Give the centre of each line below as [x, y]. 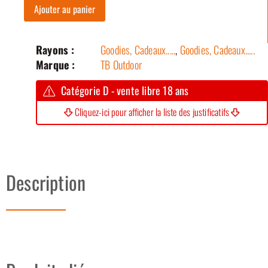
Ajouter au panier [65, 9]
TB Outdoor [121, 64]
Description [46, 182]
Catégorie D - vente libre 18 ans [125, 90]
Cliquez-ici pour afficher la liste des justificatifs [152, 112]
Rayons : [55, 49]
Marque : [56, 64]
